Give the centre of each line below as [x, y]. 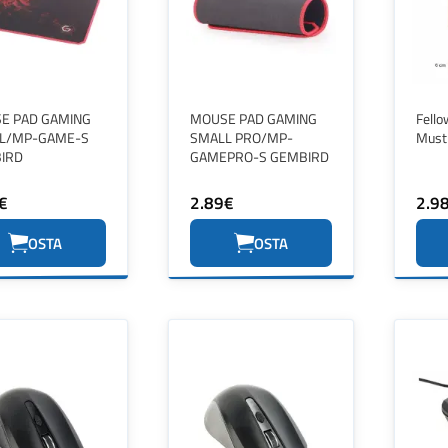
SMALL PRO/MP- [241, 137]
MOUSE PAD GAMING [253, 118]
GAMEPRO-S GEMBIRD [259, 156]
